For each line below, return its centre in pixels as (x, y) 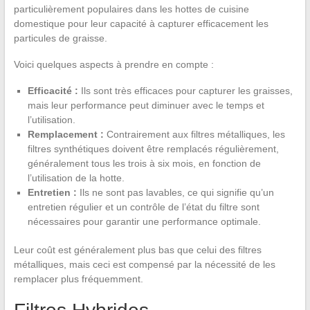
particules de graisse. (60, 38)
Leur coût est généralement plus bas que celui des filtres (137, 249)
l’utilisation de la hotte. (76, 177)
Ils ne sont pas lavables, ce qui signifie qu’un (175, 192)
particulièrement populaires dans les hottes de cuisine (131, 9)
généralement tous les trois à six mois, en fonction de (144, 163)
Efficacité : (53, 90)
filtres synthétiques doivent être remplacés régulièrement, (153, 148)
